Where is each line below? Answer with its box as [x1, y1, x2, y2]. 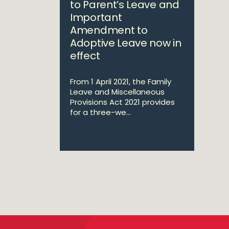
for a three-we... [70, 107, 131, 118]
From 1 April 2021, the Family [70, 76, 171, 87]
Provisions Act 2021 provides [70, 97, 175, 107]
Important [70, 10, 122, 25]
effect [70, 49, 100, 63]
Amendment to [70, 23, 148, 37]
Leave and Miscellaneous [70, 86, 165, 97]
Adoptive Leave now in [70, 36, 181, 50]
